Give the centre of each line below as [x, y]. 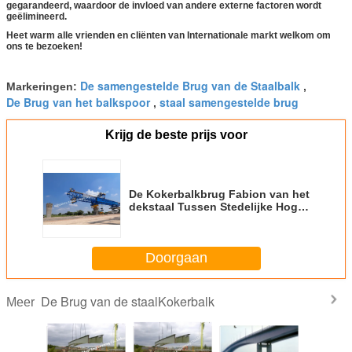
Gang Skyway [165, 231]
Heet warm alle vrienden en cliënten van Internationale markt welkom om [169, 35]
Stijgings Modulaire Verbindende [216, 219]
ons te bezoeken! [44, 46]
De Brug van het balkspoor [78, 102]
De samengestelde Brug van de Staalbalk [190, 85]
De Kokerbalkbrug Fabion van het [219, 194]
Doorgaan [176, 258]
